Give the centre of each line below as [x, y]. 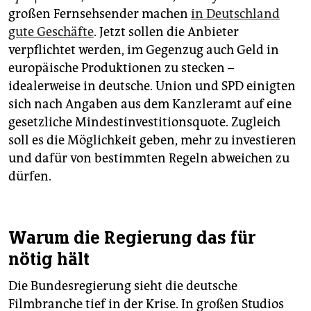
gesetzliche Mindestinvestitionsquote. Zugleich [144, 123]
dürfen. [30, 177]
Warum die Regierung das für [132, 238]
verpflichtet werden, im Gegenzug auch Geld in [144, 50]
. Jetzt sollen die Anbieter [166, 32]
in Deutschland [235, 14]
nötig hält [49, 259]
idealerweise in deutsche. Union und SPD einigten [152, 86]
